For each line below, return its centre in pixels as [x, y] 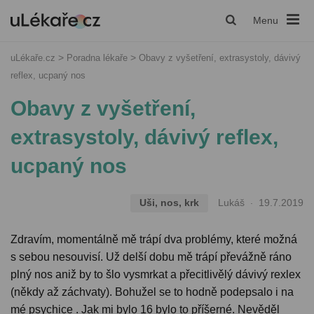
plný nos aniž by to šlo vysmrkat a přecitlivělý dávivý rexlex [156, 275]
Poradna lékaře [98, 58]
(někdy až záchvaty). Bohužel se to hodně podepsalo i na [152, 292]
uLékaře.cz [33, 58]
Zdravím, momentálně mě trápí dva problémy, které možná [154, 240]
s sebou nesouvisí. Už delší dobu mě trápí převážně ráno [151, 257]
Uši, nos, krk [169, 203]
